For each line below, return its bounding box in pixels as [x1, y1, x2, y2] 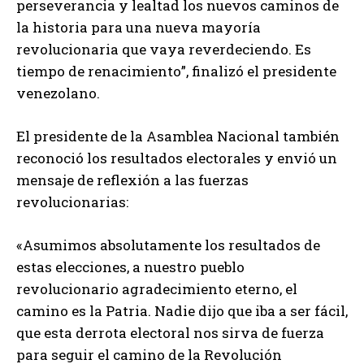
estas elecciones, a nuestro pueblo [16, 258, 245, 277]
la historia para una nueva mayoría [16, 18, 261, 37]
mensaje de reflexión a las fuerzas [16, 171, 249, 190]
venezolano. [16, 84, 100, 103]
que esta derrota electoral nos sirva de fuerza [16, 323, 324, 343]
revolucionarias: [16, 193, 128, 212]
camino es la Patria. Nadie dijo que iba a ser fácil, [16, 301, 348, 321]
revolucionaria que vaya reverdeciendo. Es [16, 40, 311, 59]
